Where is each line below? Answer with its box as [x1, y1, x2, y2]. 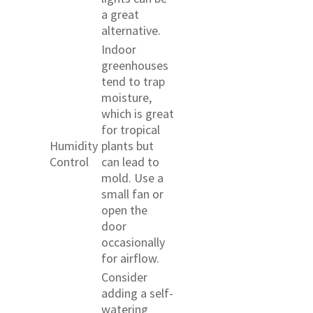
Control [50, 153, 89, 170]
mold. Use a [101, 169, 163, 186]
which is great [101, 105, 174, 122]
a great [101, 6, 139, 22]
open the [101, 201, 147, 218]
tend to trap [101, 73, 165, 89]
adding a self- [101, 284, 173, 301]
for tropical [101, 121, 160, 138]
